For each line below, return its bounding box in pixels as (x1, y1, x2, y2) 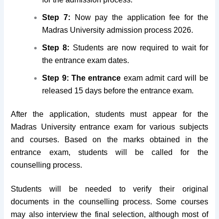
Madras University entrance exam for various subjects (11, 123, 208, 131)
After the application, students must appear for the (11, 110, 208, 119)
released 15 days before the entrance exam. (42, 87, 196, 95)
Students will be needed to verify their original (11, 185, 208, 194)
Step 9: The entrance (42, 74, 121, 83)
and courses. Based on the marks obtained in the (11, 135, 208, 144)
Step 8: (42, 44, 73, 52)
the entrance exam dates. (42, 56, 130, 65)
